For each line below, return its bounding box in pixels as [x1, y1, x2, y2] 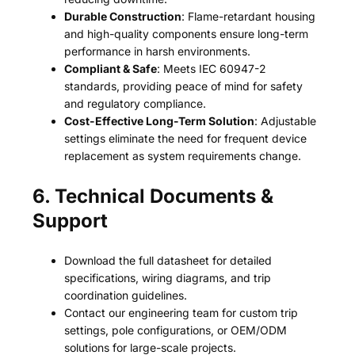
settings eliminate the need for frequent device [64, 132, 307, 146]
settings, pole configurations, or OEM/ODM [64, 323, 288, 338]
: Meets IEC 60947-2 [157, 62, 267, 76]
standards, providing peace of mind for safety [64, 79, 303, 94]
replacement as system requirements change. [64, 149, 302, 163]
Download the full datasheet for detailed [64, 254, 273, 268]
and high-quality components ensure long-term [64, 27, 309, 41]
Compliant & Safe [64, 62, 158, 76]
